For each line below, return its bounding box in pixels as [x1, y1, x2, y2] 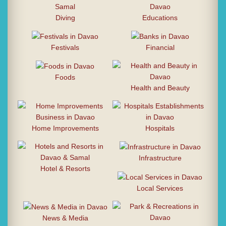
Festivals [51, 43, 80, 51]
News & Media [42, 213, 88, 222]
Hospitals [145, 124, 175, 132]
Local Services [137, 184, 184, 192]
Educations [142, 13, 178, 22]
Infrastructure [138, 154, 182, 162]
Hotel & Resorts [40, 164, 90, 173]
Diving [55, 13, 75, 22]
